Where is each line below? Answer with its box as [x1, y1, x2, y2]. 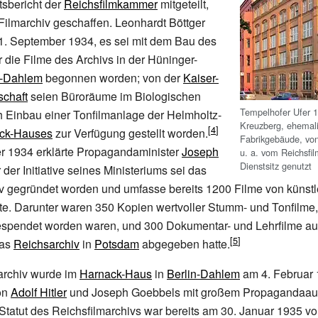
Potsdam [94, 236, 139, 252]
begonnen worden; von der [43, 70, 183, 86]
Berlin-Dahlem [167, 265, 240, 282]
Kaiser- [183, 70, 219, 86]
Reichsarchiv [13, 236, 79, 252]
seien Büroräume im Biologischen [28, 88, 201, 104]
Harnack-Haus [79, 265, 152, 282]
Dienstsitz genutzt [240, 158, 312, 172]
